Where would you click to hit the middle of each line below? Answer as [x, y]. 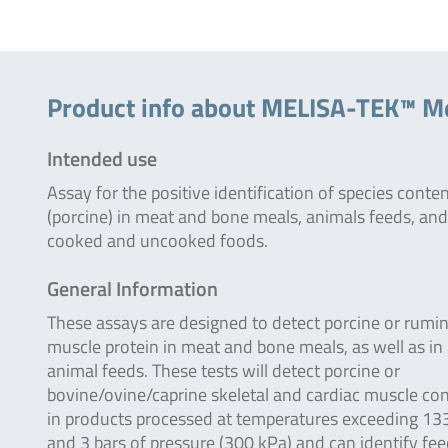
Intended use [102, 158]
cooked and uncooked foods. [157, 240]
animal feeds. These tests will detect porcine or [223, 370]
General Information [132, 288]
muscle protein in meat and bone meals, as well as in [245, 346]
